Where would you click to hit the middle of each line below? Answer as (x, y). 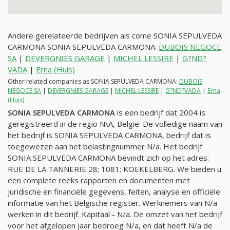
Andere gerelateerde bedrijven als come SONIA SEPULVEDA (115, 36)
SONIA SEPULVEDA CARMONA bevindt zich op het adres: (108, 157)
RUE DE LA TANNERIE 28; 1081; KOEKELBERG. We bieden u (114, 169)
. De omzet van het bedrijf (176, 214)
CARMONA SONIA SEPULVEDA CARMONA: (83, 47)
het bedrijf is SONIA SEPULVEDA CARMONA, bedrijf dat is (109, 135)
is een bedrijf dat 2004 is (160, 112)
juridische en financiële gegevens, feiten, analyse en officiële (114, 191)
